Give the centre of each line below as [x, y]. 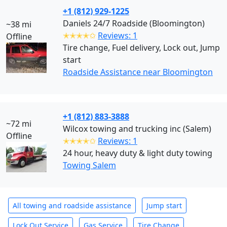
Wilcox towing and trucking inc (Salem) [137, 129]
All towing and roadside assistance [72, 205]
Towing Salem [89, 165]
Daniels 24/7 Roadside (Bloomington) [134, 23]
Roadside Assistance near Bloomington [138, 72]
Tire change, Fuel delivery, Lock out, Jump [141, 48]
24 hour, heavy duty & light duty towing [138, 153]
